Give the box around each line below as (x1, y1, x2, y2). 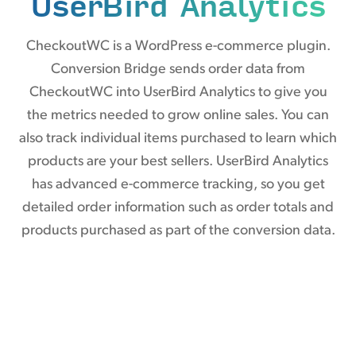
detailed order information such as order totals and (22, 200, 334, 215)
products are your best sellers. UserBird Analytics (28, 154, 328, 169)
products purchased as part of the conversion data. (21, 223, 335, 238)
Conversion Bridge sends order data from (51, 62, 305, 77)
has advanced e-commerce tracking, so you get (31, 177, 325, 192)
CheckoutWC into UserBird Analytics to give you (29, 85, 327, 100)
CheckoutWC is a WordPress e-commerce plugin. (25, 39, 331, 54)
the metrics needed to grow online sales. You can (27, 108, 329, 123)
